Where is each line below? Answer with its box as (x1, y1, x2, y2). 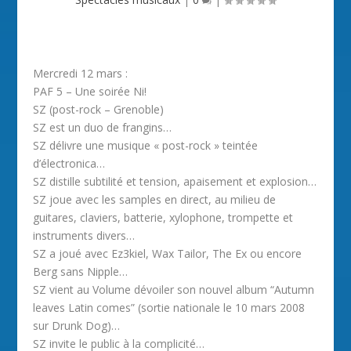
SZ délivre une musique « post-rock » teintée (33, 138, 259, 153)
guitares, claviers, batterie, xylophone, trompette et (33, 210, 294, 225)
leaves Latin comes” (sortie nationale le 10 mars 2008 (33, 300, 306, 315)
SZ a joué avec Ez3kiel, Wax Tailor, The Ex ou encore (33, 246, 302, 261)
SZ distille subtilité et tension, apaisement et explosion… (33, 174, 317, 189)
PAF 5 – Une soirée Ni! (33, 84, 147, 99)
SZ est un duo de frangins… (33, 120, 172, 135)
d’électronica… (33, 156, 106, 171)
